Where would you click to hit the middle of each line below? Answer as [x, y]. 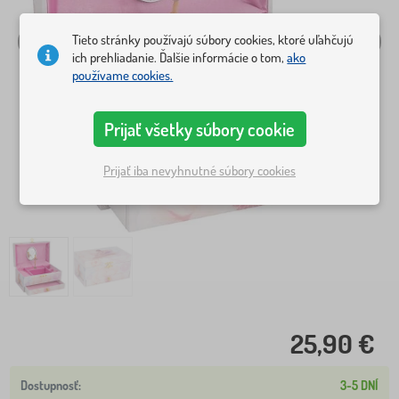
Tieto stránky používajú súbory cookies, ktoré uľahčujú [213, 39]
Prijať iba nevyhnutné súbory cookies [199, 171]
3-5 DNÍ [359, 385]
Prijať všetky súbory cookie [199, 129]
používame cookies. [123, 75]
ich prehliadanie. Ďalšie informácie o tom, [180, 57]
